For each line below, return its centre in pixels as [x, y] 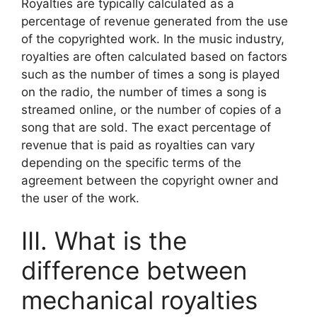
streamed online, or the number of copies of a [151, 110]
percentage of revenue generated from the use [155, 21]
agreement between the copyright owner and [150, 180]
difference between [134, 270]
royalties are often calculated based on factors [154, 57]
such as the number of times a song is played [151, 74]
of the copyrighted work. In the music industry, [153, 39]
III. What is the [104, 240]
